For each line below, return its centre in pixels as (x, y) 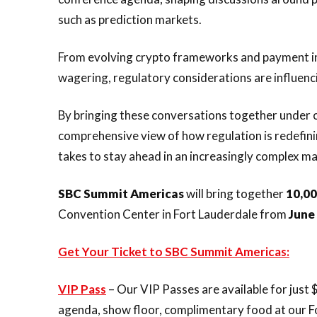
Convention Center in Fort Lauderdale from (173, 214)
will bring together (236, 194)
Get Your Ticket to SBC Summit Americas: (174, 252)
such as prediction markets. (130, 19)
